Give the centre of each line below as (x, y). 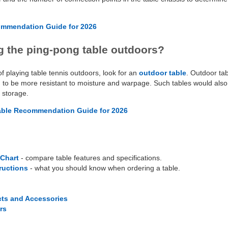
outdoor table (163, 73)
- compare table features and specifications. (90, 158)
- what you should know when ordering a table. (104, 168)
